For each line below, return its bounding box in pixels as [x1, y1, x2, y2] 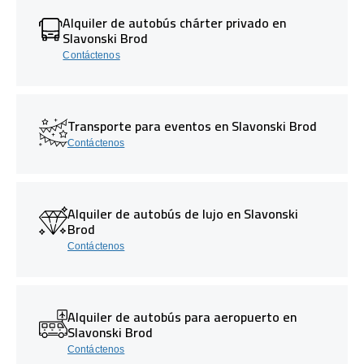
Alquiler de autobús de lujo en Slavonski [67, 201, 298, 226]
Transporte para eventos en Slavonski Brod [67, 113, 317, 138]
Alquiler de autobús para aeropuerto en [67, 304, 297, 329]
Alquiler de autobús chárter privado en [63, 10, 287, 35]
